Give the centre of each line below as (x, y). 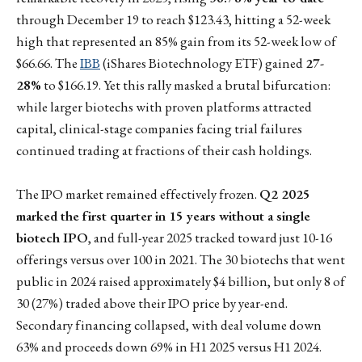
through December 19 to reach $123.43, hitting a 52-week (173, 19)
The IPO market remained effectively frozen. (138, 194)
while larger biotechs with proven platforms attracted (164, 106)
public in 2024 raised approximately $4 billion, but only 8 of (181, 282)
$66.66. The (48, 63)
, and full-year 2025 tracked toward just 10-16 (210, 238)
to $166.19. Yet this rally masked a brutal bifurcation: (186, 84)
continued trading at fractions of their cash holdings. (164, 150)
